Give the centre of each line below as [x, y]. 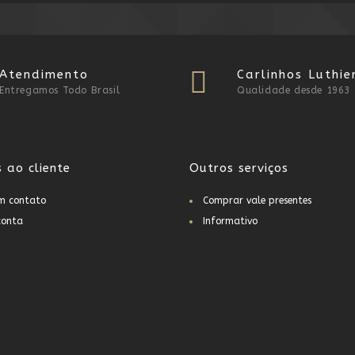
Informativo [230, 221]
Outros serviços [239, 168]
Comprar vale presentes [257, 200]
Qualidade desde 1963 [294, 90]
